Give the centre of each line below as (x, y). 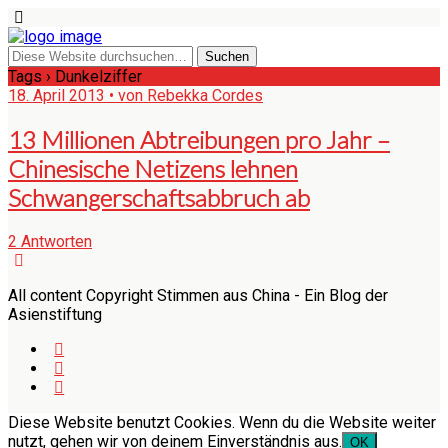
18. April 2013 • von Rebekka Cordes (135, 95)
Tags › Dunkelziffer (75, 76)
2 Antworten (50, 241)
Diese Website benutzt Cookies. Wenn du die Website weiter (222, 422)
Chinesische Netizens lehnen (153, 168)
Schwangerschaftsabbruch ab (159, 197)
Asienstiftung (55, 314)
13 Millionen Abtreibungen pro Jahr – (199, 139)
